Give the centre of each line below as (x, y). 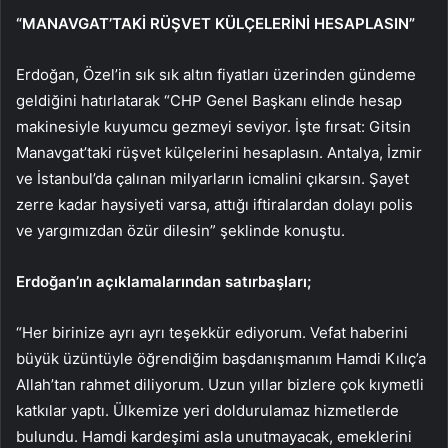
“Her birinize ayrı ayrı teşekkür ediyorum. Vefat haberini (212, 332)
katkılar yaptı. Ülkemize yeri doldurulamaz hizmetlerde (207, 410)
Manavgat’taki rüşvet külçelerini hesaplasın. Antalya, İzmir (219, 152)
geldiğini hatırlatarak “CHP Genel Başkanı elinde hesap (209, 100)
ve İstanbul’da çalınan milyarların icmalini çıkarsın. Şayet (212, 178)
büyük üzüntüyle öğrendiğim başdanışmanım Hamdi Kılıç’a (221, 358)
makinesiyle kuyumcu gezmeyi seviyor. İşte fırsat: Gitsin (213, 126)
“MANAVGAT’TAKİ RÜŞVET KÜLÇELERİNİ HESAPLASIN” (215, 23)
